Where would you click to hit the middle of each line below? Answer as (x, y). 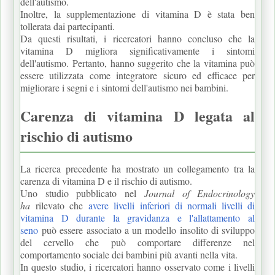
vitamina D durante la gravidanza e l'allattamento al (137, 217)
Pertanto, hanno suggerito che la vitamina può (164, 63)
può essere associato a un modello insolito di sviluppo (146, 230)
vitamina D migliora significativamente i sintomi (137, 50)
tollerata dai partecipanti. (68, 26)
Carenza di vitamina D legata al (137, 115)
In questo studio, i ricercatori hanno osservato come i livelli (137, 266)
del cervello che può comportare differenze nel (137, 242)
